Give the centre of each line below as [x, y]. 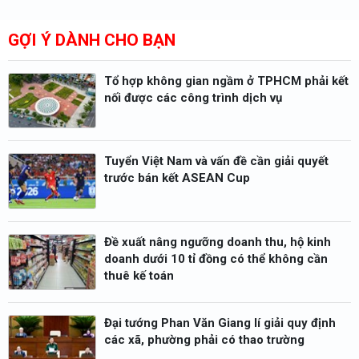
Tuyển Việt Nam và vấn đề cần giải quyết [216, 161]
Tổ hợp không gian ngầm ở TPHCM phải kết [226, 81]
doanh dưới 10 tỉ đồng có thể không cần [216, 259]
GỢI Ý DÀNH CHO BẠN [92, 39]
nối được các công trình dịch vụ [193, 97]
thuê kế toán [139, 276]
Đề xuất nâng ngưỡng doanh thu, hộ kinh [218, 242]
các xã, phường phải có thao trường [204, 339]
